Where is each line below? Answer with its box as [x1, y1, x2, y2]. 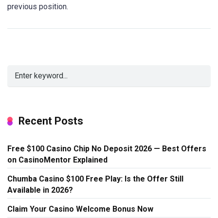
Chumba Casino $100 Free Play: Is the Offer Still [7, 174, 183, 183]
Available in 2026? [7, 185, 73, 195]
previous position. [7, 1, 68, 11]
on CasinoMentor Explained [7, 155, 108, 164]
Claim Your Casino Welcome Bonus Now [7, 204, 153, 214]
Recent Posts [18, 114, 83, 127]
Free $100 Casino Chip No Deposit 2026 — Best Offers [7, 144, 206, 153]
